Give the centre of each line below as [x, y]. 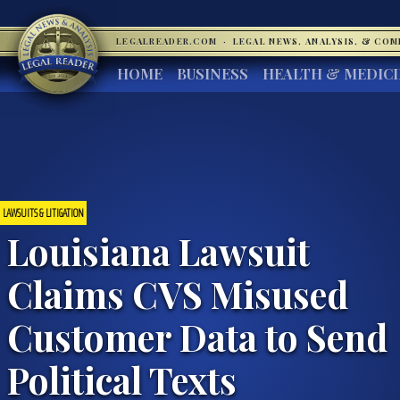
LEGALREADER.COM [168, 41]
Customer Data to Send [197, 336]
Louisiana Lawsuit [158, 250]
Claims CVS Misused [178, 293]
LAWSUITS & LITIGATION [43, 212]
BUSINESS [212, 74]
